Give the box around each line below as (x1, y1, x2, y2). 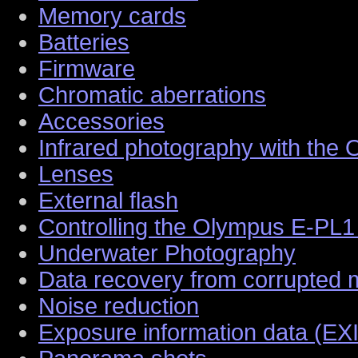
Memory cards (38, 2, 186, 29)
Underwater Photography (38, 240, 296, 266)
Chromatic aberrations (38, 82, 266, 108)
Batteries (38, 29, 129, 55)
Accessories (38, 108, 165, 134)
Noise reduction (38, 292, 199, 319)
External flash (38, 187, 178, 213)
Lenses (38, 161, 113, 187)
